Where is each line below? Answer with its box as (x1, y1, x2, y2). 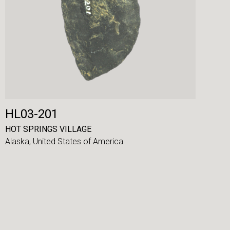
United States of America (32, 136, 123, 146)
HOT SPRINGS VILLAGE (5, 124, 91, 135)
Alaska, (5, 136, 33, 146)
